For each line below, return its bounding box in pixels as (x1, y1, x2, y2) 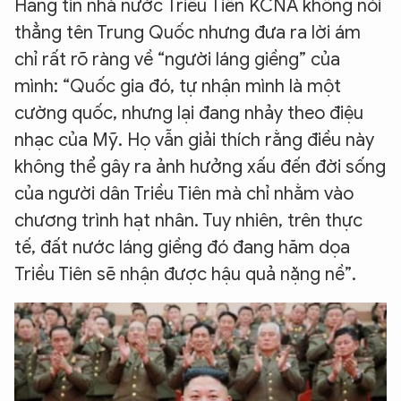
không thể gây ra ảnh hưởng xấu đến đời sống (14, 156, 386, 178)
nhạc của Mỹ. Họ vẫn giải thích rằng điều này (14, 129, 374, 151)
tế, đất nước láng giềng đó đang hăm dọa (14, 236, 350, 259)
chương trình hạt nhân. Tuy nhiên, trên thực (14, 209, 363, 232)
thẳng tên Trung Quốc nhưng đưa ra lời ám (14, 21, 361, 44)
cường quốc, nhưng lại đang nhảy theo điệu (14, 102, 363, 124)
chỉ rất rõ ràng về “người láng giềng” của (14, 48, 340, 71)
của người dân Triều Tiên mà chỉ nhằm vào (14, 183, 354, 205)
